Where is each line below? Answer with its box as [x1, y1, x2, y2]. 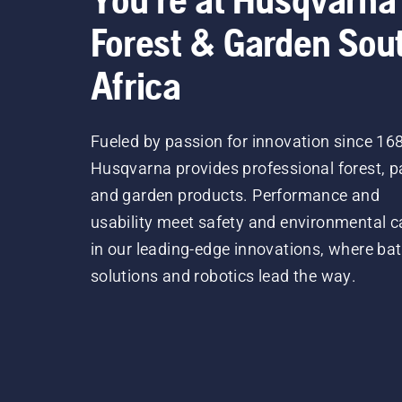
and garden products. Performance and [90, 185, 380, 205]
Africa [90, 62, 181, 108]
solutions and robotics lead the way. [90, 266, 357, 285]
